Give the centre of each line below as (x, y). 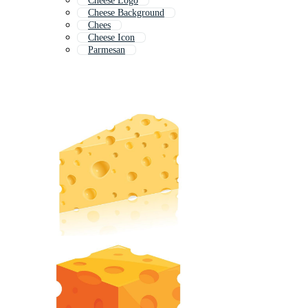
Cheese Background (126, 13)
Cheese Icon (111, 38)
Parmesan (107, 50)
